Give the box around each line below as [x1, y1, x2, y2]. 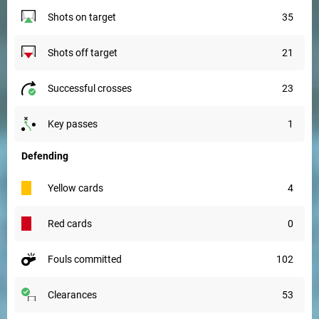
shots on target [53, 11, 116, 23]
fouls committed [53, 253, 122, 265]
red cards [54, 218, 92, 229]
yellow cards [53, 182, 103, 194]
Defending [21, 150, 68, 162]
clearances [54, 289, 97, 300]
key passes [54, 118, 98, 130]
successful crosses [53, 83, 132, 94]
